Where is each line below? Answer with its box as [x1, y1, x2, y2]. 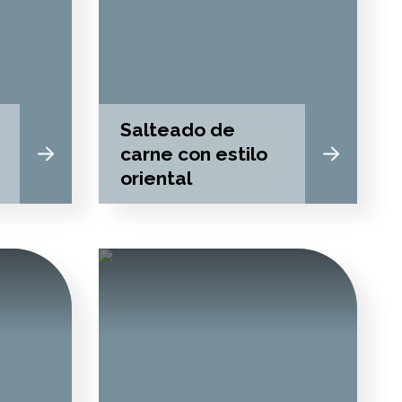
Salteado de [119, 118, 235, 141]
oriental [119, 167, 192, 189]
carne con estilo [119, 143, 267, 165]
